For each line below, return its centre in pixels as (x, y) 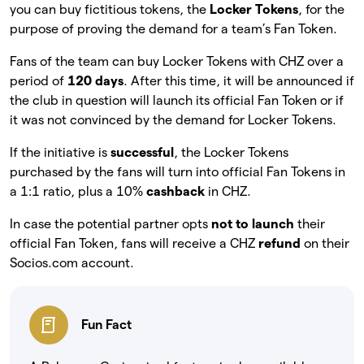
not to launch (251, 223)
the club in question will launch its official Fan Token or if (177, 100)
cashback (177, 191)
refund (281, 243)
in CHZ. (230, 191)
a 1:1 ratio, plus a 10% (78, 191)
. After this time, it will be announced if (239, 80)
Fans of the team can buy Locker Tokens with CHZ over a (177, 61)
